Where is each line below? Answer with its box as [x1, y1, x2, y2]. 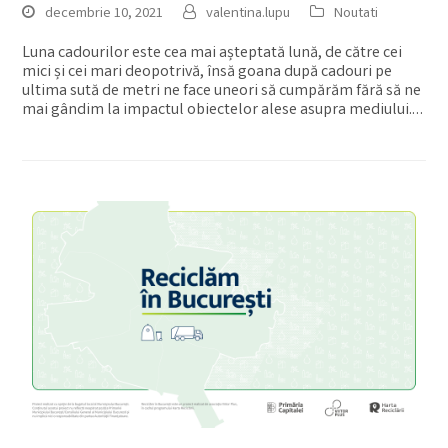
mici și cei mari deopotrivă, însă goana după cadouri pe [22, 60, 393, 84]
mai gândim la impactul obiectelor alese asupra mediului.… [22, 98, 424, 122]
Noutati [334, 2, 379, 25]
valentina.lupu [206, 2, 291, 25]
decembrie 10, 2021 [45, 2, 164, 25]
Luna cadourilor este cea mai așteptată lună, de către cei [22, 41, 403, 65]
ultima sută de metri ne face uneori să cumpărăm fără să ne [22, 79, 422, 103]
